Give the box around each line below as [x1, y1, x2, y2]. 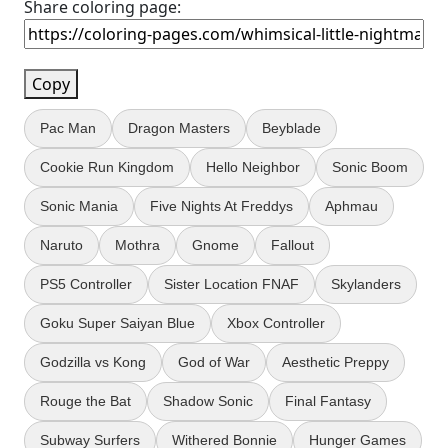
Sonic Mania [40, 198, 118, 214]
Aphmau [325, 198, 378, 214]
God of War [178, 354, 250, 370]
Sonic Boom [332, 159, 408, 175]
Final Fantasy [285, 393, 371, 409]
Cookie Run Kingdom [40, 159, 174, 175]
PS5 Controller [40, 276, 132, 292]
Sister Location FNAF [164, 276, 299, 292]
